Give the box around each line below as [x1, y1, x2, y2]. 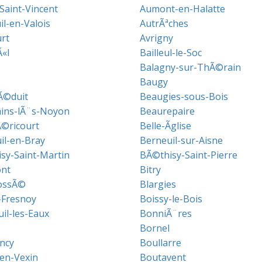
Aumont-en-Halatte [140, 2, 225, 15]
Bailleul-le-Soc [140, 46, 202, 59]
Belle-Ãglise [140, 119, 191, 132]
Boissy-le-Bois [140, 192, 202, 205]
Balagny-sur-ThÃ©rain [140, 61, 241, 74]
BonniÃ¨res [140, 207, 192, 220]
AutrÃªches [140, 17, 188, 30]
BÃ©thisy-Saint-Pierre [140, 149, 237, 161]
